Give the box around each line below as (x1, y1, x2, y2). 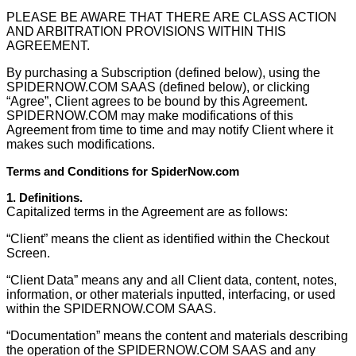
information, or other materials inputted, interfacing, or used (6, 288, 335, 301)
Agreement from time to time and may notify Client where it (6, 123, 333, 137)
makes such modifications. (6, 137, 155, 151)
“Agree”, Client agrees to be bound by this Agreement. (6, 95, 308, 108)
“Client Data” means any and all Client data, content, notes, (6, 273, 337, 287)
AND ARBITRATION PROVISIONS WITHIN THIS (6, 25, 286, 38)
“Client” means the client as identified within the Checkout (6, 232, 329, 246)
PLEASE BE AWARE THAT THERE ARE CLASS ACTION (6, 10, 337, 24)
